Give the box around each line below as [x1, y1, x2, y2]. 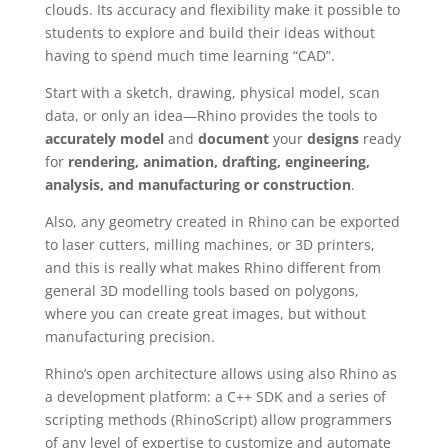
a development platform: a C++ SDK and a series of [44, 387, 386, 406]
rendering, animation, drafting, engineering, [67, 152, 370, 171]
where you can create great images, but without [44, 304, 366, 323]
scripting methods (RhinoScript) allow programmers [44, 410, 392, 429]
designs [306, 129, 359, 148]
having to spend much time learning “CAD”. [44, 46, 335, 65]
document [197, 129, 269, 148]
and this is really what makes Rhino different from [44, 258, 381, 277]
